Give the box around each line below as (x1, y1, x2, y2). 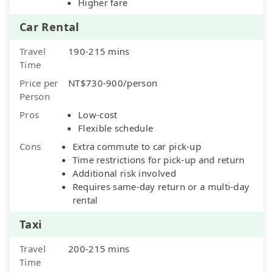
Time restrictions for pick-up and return (72, 153, 245, 166)
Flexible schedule (78, 121, 154, 134)
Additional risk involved (72, 166, 176, 179)
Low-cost (78, 108, 118, 121)
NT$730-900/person (68, 76, 158, 89)
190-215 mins (68, 44, 130, 57)
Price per (19, 76, 58, 89)
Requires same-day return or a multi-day (72, 180, 250, 193)
